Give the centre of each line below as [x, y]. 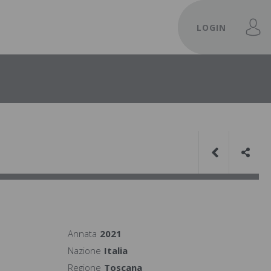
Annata [82, 233]
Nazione [84, 250]
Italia [116, 250]
